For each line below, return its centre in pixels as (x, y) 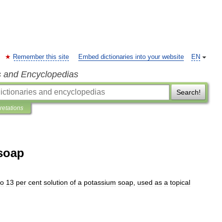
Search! (188, 92)
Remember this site (41, 57)
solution (56, 182)
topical (180, 182)
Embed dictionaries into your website (131, 57)
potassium (100, 182)
